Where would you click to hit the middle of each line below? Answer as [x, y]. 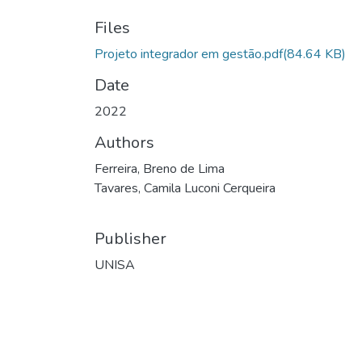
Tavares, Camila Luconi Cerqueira [185, 189]
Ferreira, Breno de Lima [160, 169]
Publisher [130, 239]
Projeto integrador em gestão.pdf [189, 55]
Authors [124, 143]
